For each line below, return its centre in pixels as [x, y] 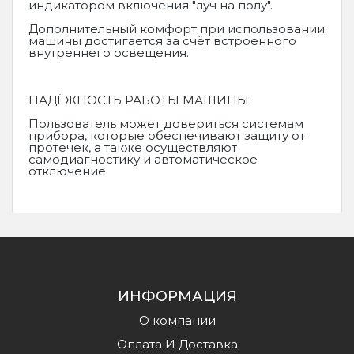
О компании [177, 320]
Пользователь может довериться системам [166, 124]
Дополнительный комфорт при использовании [177, 29]
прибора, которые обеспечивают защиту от [167, 136]
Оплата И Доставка [177, 344]
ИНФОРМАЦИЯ [177, 296]
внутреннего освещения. [109, 53]
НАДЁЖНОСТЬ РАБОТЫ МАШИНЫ [139, 100]
